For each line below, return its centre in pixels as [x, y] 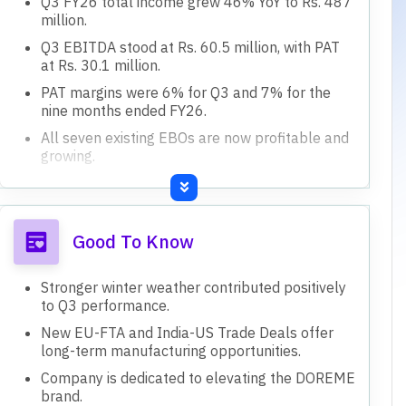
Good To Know [133, 241]
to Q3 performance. [105, 305]
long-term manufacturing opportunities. [170, 350]
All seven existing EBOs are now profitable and [194, 137]
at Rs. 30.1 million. [100, 65]
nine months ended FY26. [123, 110]
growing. [68, 155]
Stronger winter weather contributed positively [193, 287]
